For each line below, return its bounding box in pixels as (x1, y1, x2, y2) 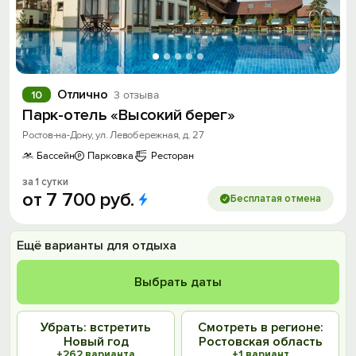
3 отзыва (114, 87, 159, 102)
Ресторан (151, 149, 194, 162)
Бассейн (37, 149, 75, 162)
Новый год (63, 334, 129, 350)
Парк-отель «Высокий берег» (22, 106, 235, 125)
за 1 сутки (22, 176, 68, 188)
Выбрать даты (134, 274, 222, 290)
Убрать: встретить (41, 319, 151, 335)
